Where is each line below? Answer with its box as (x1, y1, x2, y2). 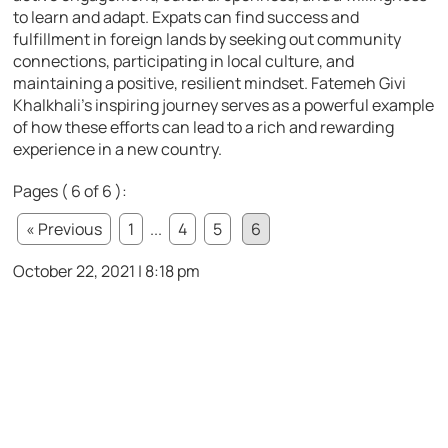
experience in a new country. (13, 137, 223, 160)
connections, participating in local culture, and (13, 49, 355, 72)
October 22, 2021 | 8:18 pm (13, 259, 201, 282)
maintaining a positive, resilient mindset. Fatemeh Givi (13, 71, 407, 94)
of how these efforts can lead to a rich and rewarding (13, 115, 395, 138)
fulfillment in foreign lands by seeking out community (13, 27, 402, 50)
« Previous (26, 217, 103, 240)
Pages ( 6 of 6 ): (13, 179, 128, 202)
